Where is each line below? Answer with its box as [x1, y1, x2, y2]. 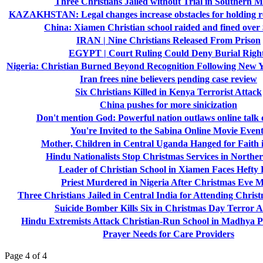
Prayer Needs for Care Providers [103, 228, 234, 239]
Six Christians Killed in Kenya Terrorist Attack [75, 86, 262, 97]
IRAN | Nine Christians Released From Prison [76, 35, 261, 45]
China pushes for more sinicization [100, 99, 237, 110]
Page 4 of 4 [5, 250, 47, 261]
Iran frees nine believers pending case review [80, 73, 257, 84]
